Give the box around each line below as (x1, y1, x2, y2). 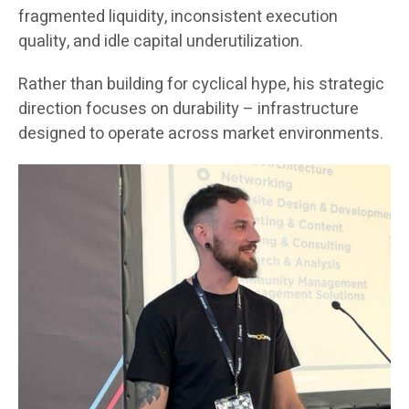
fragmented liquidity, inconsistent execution (18, 5, 338, 30)
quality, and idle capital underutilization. (18, 29, 303, 55)
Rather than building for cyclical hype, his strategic (18, 72, 384, 98)
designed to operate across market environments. (18, 121, 383, 147)
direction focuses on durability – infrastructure (18, 97, 359, 122)
